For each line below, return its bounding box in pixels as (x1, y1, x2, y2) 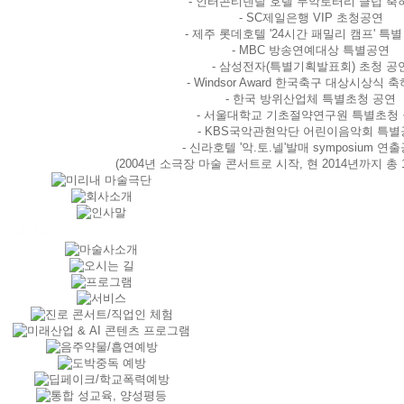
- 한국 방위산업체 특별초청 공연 (225, 92, 396, 106)
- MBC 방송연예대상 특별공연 (232, 43, 390, 57)
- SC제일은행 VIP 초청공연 (238, 11, 383, 24)
